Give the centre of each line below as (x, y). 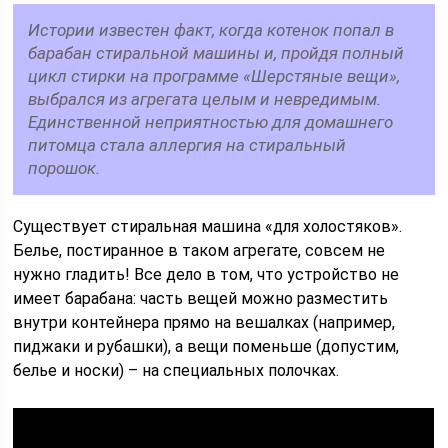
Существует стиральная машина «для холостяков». (208, 226)
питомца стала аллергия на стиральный (187, 145)
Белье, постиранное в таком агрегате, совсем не (199, 250)
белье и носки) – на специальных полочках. (176, 370)
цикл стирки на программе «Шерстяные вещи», (214, 76)
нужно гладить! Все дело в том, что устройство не (206, 274)
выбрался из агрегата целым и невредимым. (205, 99)
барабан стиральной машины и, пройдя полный (216, 53)
